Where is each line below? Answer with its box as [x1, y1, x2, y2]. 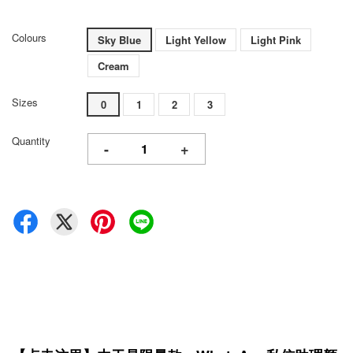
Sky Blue [98, 32, 141, 48]
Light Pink [251, 32, 301, 48]
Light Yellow [165, 32, 226, 48]
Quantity [12, 133, 50, 149]
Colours [12, 30, 46, 46]
